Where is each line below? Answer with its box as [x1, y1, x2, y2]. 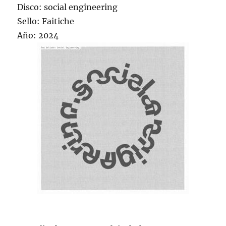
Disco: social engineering [17, 2, 118, 13]
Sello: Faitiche [17, 16, 75, 27]
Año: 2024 [17, 30, 59, 41]
